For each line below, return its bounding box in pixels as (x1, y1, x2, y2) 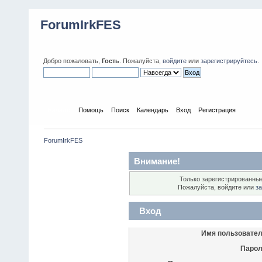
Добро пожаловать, (43, 57, 102, 64)
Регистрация (198, 106, 236, 113)
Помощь (78, 106, 104, 113)
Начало (47, 106, 71, 113)
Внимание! (134, 156, 180, 166)
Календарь (137, 106, 169, 113)
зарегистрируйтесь (201, 57, 257, 64)
